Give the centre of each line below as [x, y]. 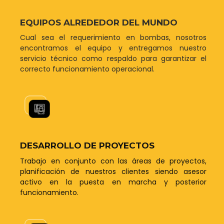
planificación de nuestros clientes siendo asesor [113, 171]
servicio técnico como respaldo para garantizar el [113, 59]
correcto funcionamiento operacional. [87, 69]
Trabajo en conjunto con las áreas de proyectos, [113, 161]
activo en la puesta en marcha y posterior [113, 182]
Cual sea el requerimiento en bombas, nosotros [113, 38]
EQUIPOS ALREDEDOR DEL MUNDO [99, 22]
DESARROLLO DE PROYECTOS [87, 146]
